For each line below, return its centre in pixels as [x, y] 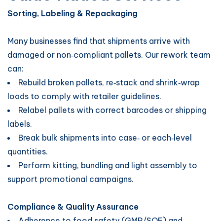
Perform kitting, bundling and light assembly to [108, 165]
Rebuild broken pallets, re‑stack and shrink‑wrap [109, 82]
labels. [20, 124]
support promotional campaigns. [71, 179]
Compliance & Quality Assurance [74, 207]
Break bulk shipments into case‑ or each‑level [105, 138]
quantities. [28, 151]
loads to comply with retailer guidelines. [84, 96]
